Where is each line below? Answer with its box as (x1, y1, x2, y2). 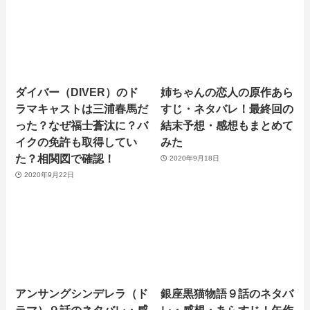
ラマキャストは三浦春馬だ (15, 102, 149, 115)
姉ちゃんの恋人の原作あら (161, 85, 294, 98)
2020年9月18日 (169, 154, 219, 163)
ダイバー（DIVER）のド (15, 85, 139, 98)
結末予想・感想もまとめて (161, 118, 294, 131)
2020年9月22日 (24, 171, 74, 179)
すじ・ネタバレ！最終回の (161, 102, 294, 115)
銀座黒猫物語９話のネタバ (161, 287, 294, 300)
